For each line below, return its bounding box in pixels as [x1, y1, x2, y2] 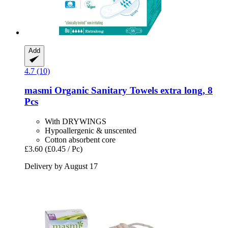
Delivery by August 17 [24, 161, 98, 170]
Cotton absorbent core [45, 135, 116, 144]
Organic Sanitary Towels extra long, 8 [52, 85, 213, 96]
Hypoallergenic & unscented [45, 126, 136, 135]
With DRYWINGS [45, 117, 106, 126]
